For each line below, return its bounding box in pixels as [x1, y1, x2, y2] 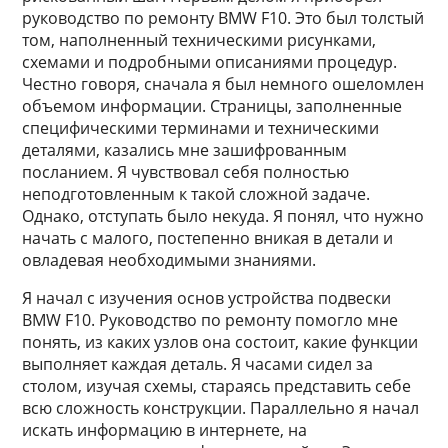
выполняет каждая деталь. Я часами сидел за [22, 353, 374, 375]
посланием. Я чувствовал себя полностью [22, 161, 350, 183]
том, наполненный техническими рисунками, [22, 29, 377, 51]
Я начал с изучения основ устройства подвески [22, 287, 392, 309]
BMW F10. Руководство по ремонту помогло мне [22, 309, 399, 331]
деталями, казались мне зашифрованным [22, 139, 348, 161]
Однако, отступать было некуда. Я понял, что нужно [22, 205, 425, 227]
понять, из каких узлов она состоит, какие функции [22, 331, 419, 353]
